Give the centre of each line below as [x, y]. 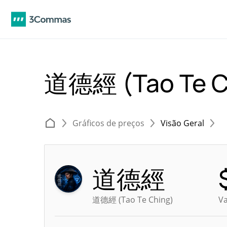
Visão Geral [182, 123]
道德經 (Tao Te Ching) [133, 200]
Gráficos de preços [108, 123]
